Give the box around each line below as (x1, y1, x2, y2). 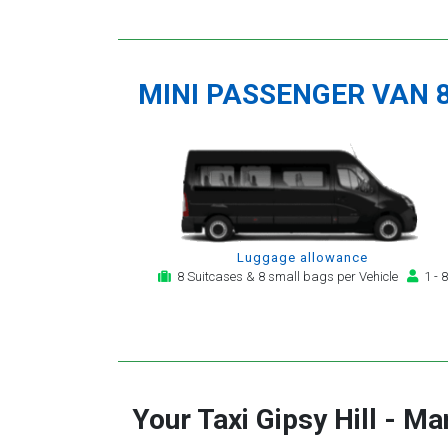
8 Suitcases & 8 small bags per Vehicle (170, 269, 407, 285)
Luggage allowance (237, 250, 368, 266)
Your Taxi (132, 403, 256, 436)
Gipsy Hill (256, 403, 377, 436)
